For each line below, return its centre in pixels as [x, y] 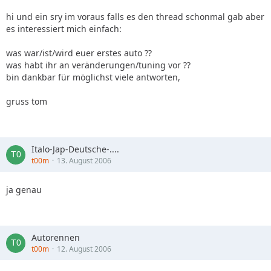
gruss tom [27, 101]
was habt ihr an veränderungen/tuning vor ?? [98, 65]
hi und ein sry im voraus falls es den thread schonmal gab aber [135, 17]
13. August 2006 [84, 161]
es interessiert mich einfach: [64, 29]
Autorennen [56, 237]
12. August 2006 [84, 249]
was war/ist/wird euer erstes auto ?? [79, 53]
